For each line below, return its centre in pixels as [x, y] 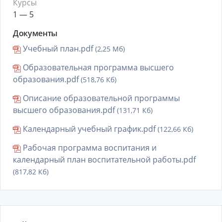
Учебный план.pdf [58, 49]
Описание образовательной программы [100, 98]
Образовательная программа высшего [97, 67]
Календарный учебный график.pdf [89, 129]
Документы [35, 33]
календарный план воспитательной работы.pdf [104, 160]
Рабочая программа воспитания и [89, 148]
